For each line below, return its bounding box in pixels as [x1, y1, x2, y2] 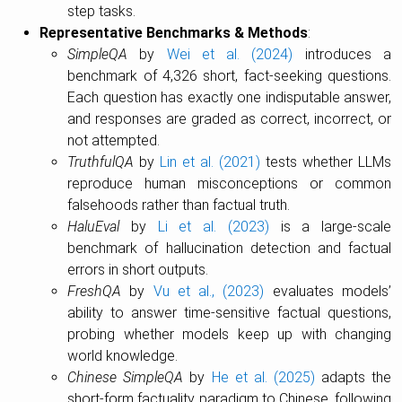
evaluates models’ [264, 283, 392, 300]
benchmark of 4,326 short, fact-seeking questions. [67, 67, 391, 84]
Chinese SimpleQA [67, 369, 184, 386]
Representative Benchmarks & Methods [39, 24, 308, 41]
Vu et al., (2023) [153, 283, 265, 300]
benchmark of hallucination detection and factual [67, 240, 391, 257]
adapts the [314, 369, 392, 386]
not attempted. [67, 132, 161, 149]
